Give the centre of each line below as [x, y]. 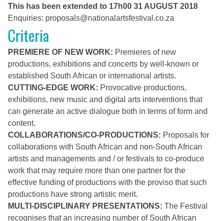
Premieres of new [145, 52]
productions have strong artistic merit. [73, 194]
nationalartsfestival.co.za [131, 18]
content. [22, 123]
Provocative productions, [142, 88]
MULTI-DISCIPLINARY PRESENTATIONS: [85, 206]
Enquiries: [27, 18]
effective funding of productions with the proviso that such [107, 182]
